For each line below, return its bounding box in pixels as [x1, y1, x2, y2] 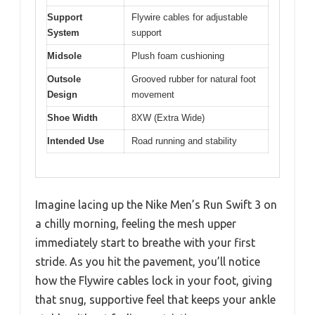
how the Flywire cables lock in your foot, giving [35, 274, 272, 288]
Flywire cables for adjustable [131, 11, 247, 22]
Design [47, 89, 77, 100]
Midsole [47, 50, 82, 61]
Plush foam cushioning [131, 50, 224, 61]
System [47, 27, 79, 38]
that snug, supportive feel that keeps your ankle [35, 293, 276, 307]
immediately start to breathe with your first [35, 236, 255, 250]
